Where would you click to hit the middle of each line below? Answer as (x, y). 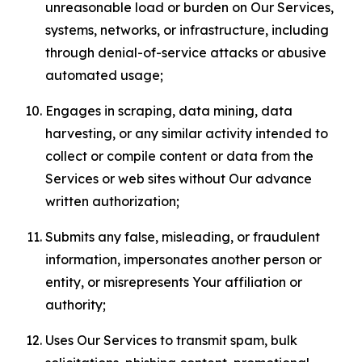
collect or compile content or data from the (179, 156)
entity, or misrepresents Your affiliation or (174, 282)
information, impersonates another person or (183, 259)
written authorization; (112, 201)
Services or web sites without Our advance (179, 179)
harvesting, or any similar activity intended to (187, 133)
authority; (76, 305)
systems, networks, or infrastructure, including (187, 30)
